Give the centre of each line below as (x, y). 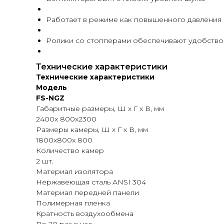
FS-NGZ (50, 98)
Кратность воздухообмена (85, 213)
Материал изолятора (74, 171)
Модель (51, 87)
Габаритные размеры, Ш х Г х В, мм (100, 108)
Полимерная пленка (73, 203)
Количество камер (70, 150)
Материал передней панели (87, 192)
